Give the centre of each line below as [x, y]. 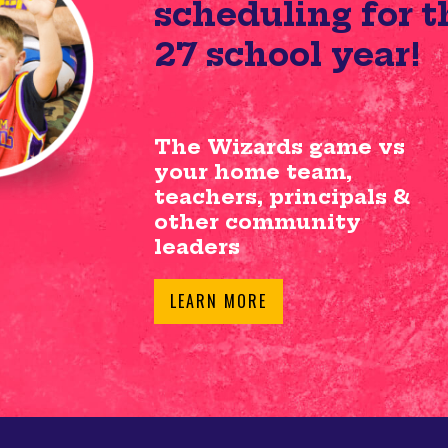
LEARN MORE [218, 300]
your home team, [253, 171]
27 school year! [287, 53]
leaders [197, 246]
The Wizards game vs [279, 146]
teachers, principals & [282, 196]
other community [257, 221]
